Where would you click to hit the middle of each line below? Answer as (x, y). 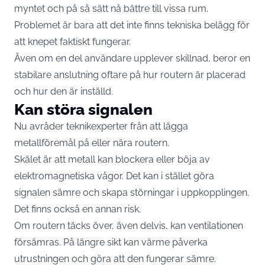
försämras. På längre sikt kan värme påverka (111, 242)
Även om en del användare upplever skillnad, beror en (132, 58)
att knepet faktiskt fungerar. (72, 42)
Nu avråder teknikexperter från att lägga (101, 126)
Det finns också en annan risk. (77, 209)
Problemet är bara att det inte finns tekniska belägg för (132, 25)
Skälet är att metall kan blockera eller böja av (112, 159)
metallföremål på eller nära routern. (92, 143)
